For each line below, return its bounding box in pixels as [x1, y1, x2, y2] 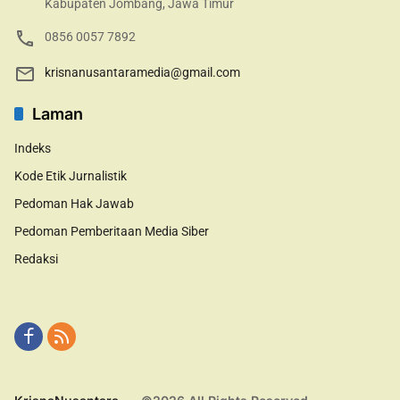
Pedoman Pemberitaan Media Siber [14, 224, 209, 239]
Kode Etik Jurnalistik [14, 169, 127, 184]
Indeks [14, 141, 51, 156]
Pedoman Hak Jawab [14, 196, 134, 212]
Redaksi [14, 252, 58, 267]
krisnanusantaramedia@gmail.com [45, 65, 240, 80]
